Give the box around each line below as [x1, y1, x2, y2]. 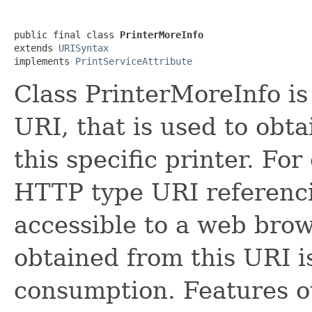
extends [14, 42, 58, 54]
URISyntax [58, 42, 109, 54]
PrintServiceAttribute [75, 55, 192, 67]
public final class [14, 29, 120, 40]
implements [14, 55, 75, 67]
